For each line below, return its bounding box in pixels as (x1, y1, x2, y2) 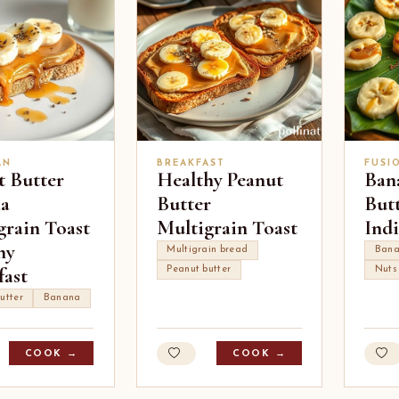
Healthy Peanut (156, 167, 283, 192)
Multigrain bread (167, 245, 248, 256)
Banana (43, 293, 81, 304)
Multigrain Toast (156, 215, 297, 240)
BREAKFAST (156, 158, 225, 168)
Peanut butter (167, 265, 232, 275)
